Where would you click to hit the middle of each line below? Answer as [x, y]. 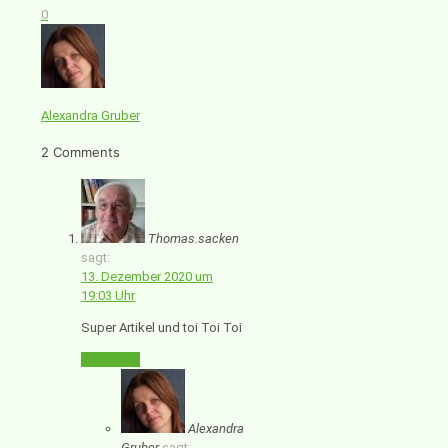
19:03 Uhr [108, 295]
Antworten [110, 359]
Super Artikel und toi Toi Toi [161, 327]
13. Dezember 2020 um [147, 276]
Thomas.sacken [193, 238]
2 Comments [80, 151]
